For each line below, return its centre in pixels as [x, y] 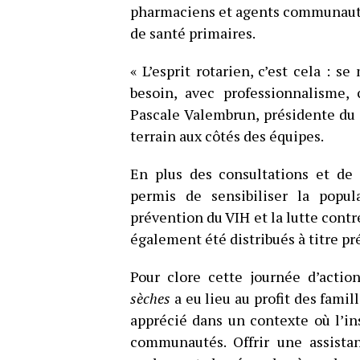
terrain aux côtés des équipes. [227, 136]
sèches [150, 298]
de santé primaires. [193, 33]
